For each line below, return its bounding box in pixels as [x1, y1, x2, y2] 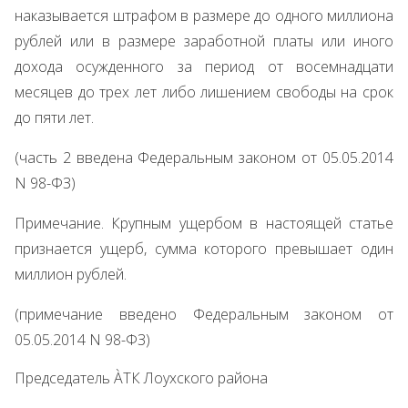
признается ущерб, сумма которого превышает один [15, 239, 393, 259]
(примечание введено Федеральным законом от [15, 304, 393, 324]
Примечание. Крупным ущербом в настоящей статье [15, 213, 393, 233]
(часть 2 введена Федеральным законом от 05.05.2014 [15, 148, 393, 168]
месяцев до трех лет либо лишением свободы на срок [15, 82, 393, 102]
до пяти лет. [15, 107, 94, 127]
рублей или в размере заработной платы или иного [15, 31, 393, 51]
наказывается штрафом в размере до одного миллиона [15, 5, 393, 25]
